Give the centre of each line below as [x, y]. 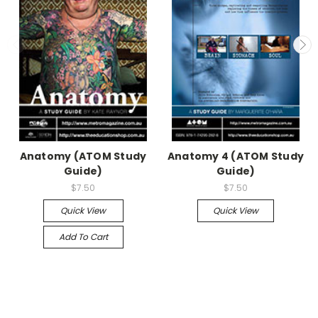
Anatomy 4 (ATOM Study [236, 156]
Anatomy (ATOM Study [83, 156]
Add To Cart [83, 236]
